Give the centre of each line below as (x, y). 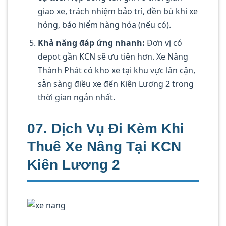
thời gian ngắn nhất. (76, 98)
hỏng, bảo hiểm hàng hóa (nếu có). (104, 24)
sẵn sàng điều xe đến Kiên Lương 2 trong (116, 84)
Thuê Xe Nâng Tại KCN (104, 147)
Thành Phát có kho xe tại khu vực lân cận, (116, 70)
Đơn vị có (163, 43)
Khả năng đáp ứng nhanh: (91, 43)
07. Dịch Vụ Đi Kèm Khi (106, 129)
